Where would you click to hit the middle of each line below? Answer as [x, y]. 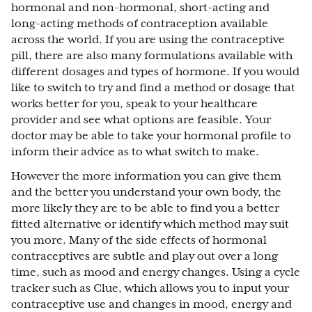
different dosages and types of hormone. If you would [155, 72]
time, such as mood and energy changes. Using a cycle [156, 272]
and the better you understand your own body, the [146, 192]
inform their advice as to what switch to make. [135, 152]
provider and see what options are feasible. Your [141, 120]
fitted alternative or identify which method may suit [150, 224]
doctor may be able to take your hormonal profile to [151, 136]
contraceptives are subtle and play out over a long [145, 256]
